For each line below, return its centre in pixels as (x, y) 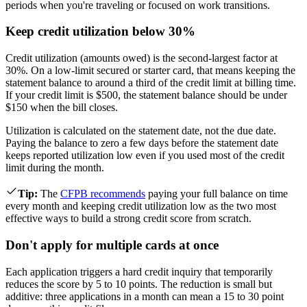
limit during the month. (55, 168)
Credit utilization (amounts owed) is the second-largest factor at (142, 58)
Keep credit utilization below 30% (100, 32)
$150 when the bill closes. (62, 108)
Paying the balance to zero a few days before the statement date (142, 143)
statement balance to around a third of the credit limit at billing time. (151, 83)
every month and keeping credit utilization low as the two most (141, 206)
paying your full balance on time (217, 194)
